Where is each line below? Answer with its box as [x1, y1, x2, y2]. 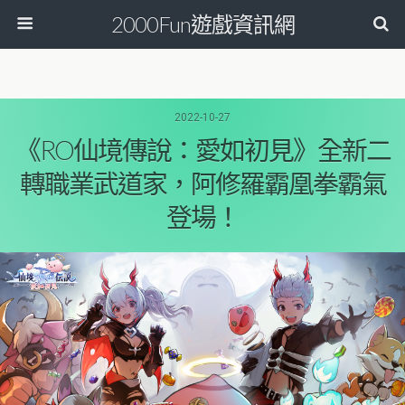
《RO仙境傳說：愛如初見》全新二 [14, 135, 391, 165]
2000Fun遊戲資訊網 [110, 11, 295, 37]
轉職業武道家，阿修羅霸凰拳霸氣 [19, 168, 386, 199]
